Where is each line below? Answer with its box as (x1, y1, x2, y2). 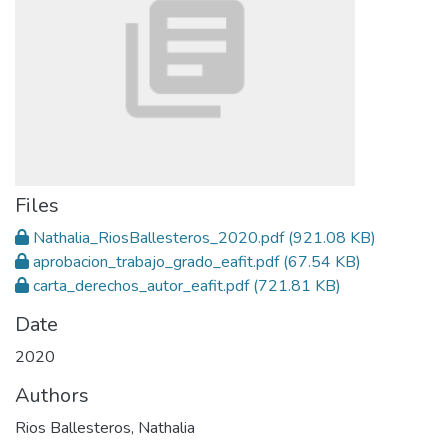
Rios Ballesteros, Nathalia (15, 417, 195, 439)
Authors (15, 382, 89, 409)
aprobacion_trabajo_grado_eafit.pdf (33, 251, 279, 273)
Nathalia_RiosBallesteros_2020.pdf (33, 227, 284, 249)
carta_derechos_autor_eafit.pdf (33, 275, 249, 297)
